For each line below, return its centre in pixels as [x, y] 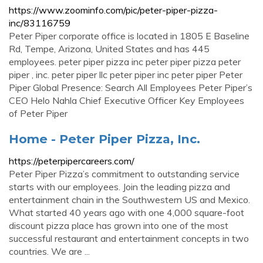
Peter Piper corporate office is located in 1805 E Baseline [129, 36]
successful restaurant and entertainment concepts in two [129, 238]
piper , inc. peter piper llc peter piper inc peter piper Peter [126, 75]
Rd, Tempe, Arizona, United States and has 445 [109, 49]
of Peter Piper [38, 113]
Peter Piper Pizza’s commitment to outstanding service [124, 174]
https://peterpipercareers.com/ [72, 161]
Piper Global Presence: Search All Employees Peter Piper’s [131, 87]
